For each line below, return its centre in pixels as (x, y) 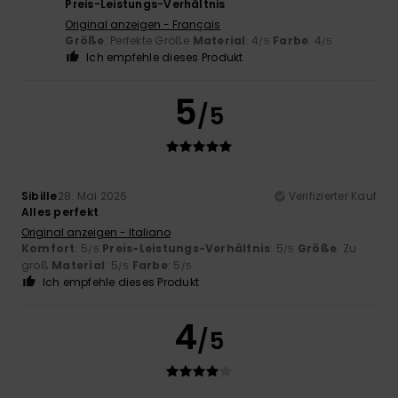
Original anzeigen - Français (143, 24)
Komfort (48, 248)
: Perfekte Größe (148, 40)
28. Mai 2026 (92, 195)
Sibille (40, 195)
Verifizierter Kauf (332, 195)
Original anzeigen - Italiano (96, 232)
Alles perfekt (60, 211)
